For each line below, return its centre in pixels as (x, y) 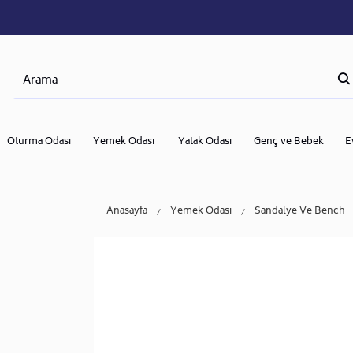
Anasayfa (127, 211)
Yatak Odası (204, 142)
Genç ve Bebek (288, 142)
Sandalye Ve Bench (300, 211)
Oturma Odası (39, 142)
